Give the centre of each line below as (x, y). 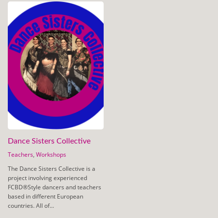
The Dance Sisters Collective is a (51, 168)
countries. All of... (31, 205)
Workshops (51, 154)
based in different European (45, 196)
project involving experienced (47, 178)
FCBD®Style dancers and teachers (54, 187)
